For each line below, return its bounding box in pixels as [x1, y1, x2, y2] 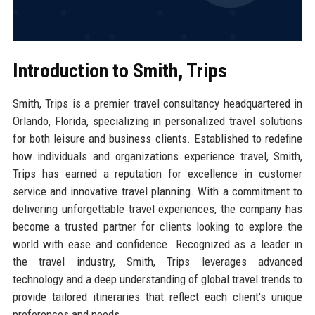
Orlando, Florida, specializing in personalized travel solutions [12, 113, 303, 128]
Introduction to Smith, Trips [12, 58, 227, 82]
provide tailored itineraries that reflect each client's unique [12, 289, 303, 304]
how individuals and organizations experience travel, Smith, [12, 148, 303, 163]
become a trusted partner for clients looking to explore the [12, 219, 303, 233]
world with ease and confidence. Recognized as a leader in [12, 236, 303, 251]
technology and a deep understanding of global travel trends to [12, 271, 303, 286]
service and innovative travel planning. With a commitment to [12, 184, 303, 198]
